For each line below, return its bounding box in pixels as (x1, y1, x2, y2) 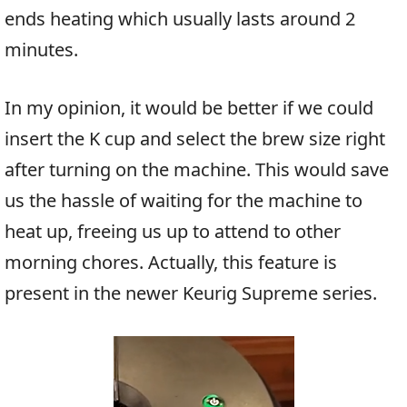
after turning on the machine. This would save (5, 157, 389, 183)
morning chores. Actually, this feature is (5, 250, 337, 275)
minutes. (5, 37, 78, 63)
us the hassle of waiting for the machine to (5, 188, 362, 213)
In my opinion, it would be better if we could (5, 95, 373, 121)
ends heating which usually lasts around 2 (5, 6, 355, 32)
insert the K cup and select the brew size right (5, 126, 385, 152)
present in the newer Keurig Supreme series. (5, 281, 377, 306)
